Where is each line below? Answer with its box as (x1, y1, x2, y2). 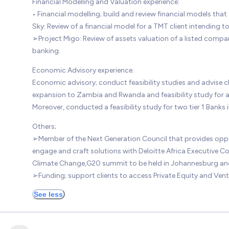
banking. (32, 46, 60, 55)
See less (34, 190, 63, 198)
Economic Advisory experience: (32, 65, 134, 75)
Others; (32, 122, 56, 131)
